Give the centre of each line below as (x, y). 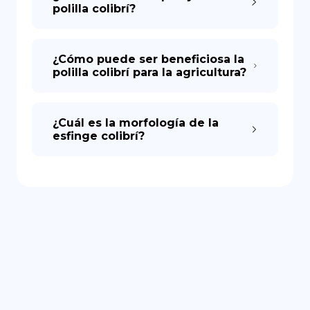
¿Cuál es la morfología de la (136, 123)
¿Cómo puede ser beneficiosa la (148, 59)
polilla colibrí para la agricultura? (149, 72)
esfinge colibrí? (99, 136)
